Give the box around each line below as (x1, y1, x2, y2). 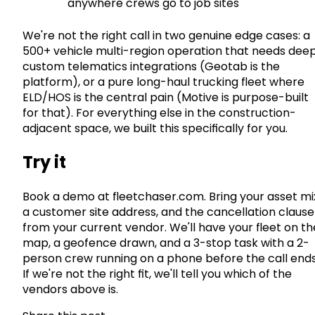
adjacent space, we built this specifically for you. (22, 120, 288, 136)
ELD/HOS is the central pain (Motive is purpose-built (22, 89, 309, 105)
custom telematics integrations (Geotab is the (22, 58, 280, 75)
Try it (22, 150, 66, 174)
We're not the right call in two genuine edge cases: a (22, 27, 310, 44)
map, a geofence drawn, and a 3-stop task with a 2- (22, 235, 309, 252)
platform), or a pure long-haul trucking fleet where (22, 73, 304, 90)
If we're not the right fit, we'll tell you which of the (22, 266, 292, 283)
